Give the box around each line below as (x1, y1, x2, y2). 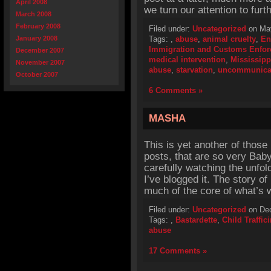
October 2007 (16, 71, 58, 78)
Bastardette (175, 215, 217, 224)
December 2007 (16, 47, 64, 54)
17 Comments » (149, 246, 207, 255)
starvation (176, 65, 213, 74)
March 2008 (16, 10, 51, 18)
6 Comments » (149, 86, 203, 95)
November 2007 (16, 59, 65, 66)
